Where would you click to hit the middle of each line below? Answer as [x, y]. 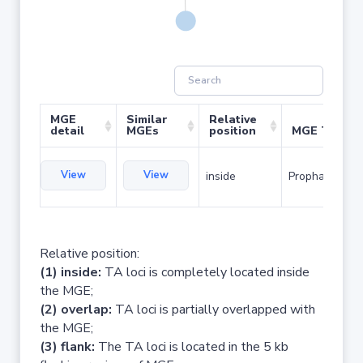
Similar [147, 120]
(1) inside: [70, 272]
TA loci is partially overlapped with [214, 310]
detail [67, 131]
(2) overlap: [76, 310]
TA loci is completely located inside [205, 272]
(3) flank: [67, 347]
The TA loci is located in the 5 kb [192, 347]
